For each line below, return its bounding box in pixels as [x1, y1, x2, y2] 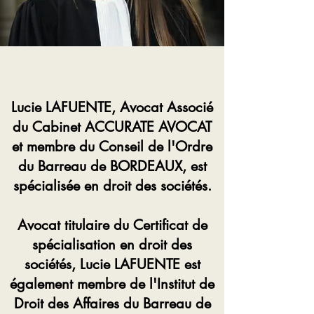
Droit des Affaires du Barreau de [13, 294, 211, 313]
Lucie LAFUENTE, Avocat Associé [11, 98, 213, 116]
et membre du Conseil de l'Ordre [12, 137, 212, 156]
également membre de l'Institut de [10, 275, 214, 293]
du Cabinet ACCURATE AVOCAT [13, 118, 212, 136]
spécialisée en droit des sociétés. [13, 177, 212, 195]
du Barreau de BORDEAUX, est [18, 157, 207, 175]
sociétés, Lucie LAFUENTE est [24, 255, 200, 273]
